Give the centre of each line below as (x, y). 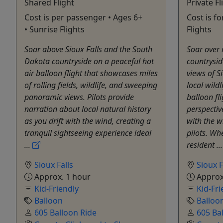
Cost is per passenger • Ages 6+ (83, 17)
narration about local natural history (88, 109)
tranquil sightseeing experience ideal (88, 133)
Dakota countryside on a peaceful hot (89, 61)
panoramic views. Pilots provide (79, 97)
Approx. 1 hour (61, 176)
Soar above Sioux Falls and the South (88, 49)
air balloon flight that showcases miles (91, 73)
